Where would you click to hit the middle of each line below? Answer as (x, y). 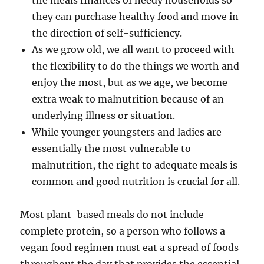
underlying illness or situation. (104, 115)
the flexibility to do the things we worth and (136, 66)
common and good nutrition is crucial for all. (136, 181)
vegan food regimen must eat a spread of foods (130, 247)
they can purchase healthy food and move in (136, 16)
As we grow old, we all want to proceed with (133, 49)
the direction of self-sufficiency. (107, 33)
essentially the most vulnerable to (112, 148)
